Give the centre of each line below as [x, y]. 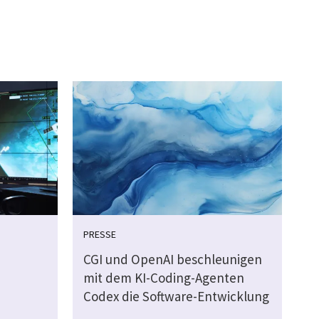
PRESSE [99, 235]
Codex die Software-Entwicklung [176, 297]
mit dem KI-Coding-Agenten [163, 278]
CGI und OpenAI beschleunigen [172, 260]
